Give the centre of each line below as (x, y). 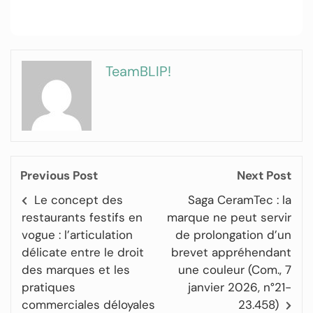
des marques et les (76, 270)
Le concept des (79, 200)
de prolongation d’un (233, 235)
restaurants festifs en (82, 217)
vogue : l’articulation (77, 235)
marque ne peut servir (229, 217)
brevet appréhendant (231, 252)
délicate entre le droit (83, 252)
